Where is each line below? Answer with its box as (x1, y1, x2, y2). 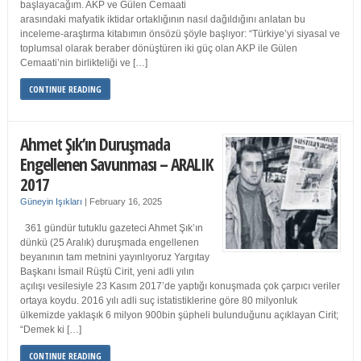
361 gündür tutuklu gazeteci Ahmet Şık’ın (19, 222, 203, 234)
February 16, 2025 (89, 197, 162, 207)
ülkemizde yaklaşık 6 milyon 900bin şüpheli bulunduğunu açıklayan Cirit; (19, 309, 338, 322)
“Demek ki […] (19, 324, 81, 336)
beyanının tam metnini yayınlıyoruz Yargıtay (19, 251, 210, 263)
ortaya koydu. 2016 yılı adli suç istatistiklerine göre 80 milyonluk (19, 295, 297, 307)
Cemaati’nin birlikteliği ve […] (19, 57, 147, 69)
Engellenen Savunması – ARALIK (19, 152, 213, 176)
